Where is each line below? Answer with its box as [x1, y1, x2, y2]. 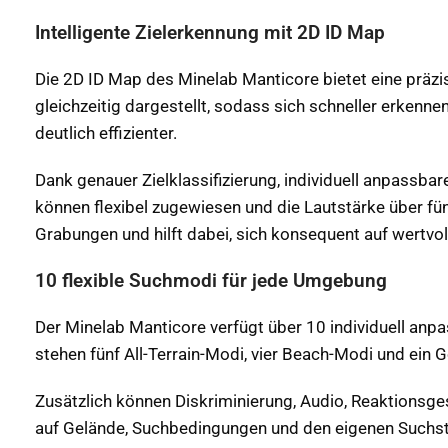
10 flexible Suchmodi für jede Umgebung [35, 270, 387, 293]
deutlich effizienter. [35, 123, 177, 144]
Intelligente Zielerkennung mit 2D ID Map [35, 22, 385, 45]
